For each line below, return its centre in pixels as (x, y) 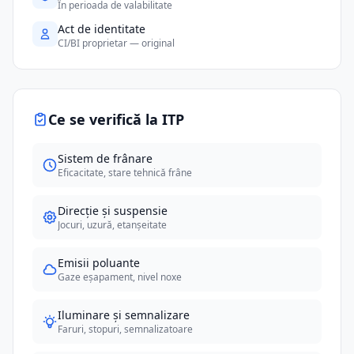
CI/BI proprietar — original (116, 43)
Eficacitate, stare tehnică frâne (125, 173)
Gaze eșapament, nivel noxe (120, 277)
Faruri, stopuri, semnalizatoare (125, 329)
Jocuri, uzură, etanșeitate (112, 225)
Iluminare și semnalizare (124, 315)
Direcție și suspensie (113, 211)
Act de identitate (102, 29)
